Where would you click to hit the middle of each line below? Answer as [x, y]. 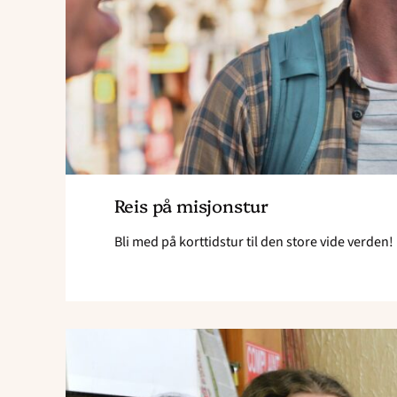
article [341, 360]
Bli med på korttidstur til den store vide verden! [253, 241]
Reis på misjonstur [191, 206]
